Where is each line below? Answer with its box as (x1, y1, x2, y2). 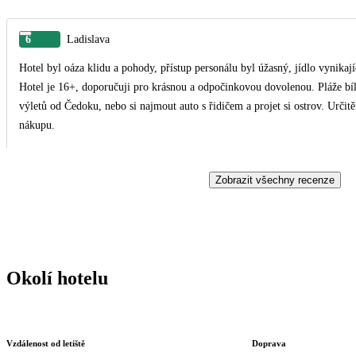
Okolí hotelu (6, 267, 108, 288)
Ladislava (67, 33, 110, 45)
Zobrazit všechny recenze (215, 173, 335, 186)
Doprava (251, 338, 286, 348)
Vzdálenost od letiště (6, 338, 85, 348)
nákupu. (19, 118, 55, 131)
